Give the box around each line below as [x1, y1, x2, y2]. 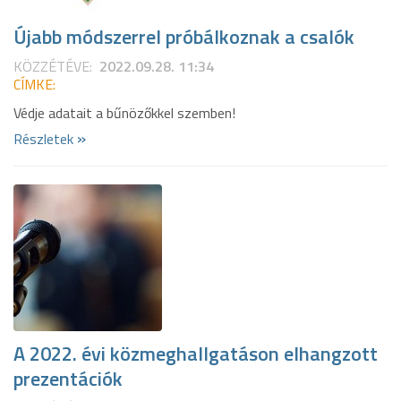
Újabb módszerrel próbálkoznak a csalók [13, 21, 354, 52]
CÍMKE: [13, 73, 55, 95]
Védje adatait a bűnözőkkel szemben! [13, 102, 235, 124]
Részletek [13, 128, 77, 149]
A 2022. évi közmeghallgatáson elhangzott [13, 338, 378, 369]
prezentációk [13, 363, 123, 394]
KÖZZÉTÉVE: [13, 55, 92, 77]
